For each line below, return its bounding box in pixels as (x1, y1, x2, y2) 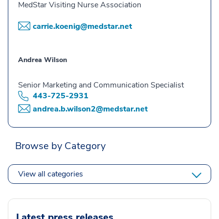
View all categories (18, 169, 83, 179)
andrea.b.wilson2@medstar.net (33, 104, 148, 114)
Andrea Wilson (18, 55, 67, 65)
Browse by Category (15, 139, 106, 153)
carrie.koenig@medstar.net (33, 21, 132, 32)
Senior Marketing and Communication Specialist (18, 80, 184, 90)
